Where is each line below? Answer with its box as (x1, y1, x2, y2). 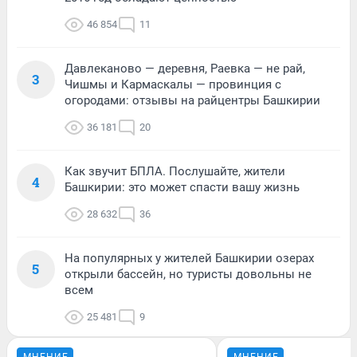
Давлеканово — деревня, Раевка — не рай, (65, 61, 305, 76)
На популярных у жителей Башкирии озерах (65, 250, 314, 265)
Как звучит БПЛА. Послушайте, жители (65, 163, 285, 178)
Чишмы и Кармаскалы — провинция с (65, 76, 281, 92)
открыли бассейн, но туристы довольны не (65, 266, 312, 281)
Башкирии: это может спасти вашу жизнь (65, 179, 300, 194)
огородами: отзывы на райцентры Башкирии (65, 92, 320, 108)
